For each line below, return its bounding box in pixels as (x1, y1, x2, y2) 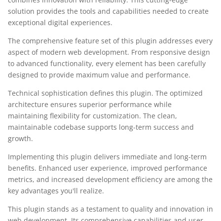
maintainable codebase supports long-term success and (8, 122, 194, 132)
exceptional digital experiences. (8, 17, 112, 27)
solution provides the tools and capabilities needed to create (8, 6, 209, 16)
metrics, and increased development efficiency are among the (8, 174, 213, 184)
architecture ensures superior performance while (8, 99, 172, 109)
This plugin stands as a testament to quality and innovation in (8, 204, 213, 214)
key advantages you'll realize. (8, 185, 104, 195)
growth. (8, 133, 33, 143)
